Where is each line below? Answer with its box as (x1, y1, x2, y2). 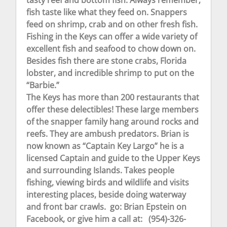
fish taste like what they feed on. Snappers (26, 6, 187, 18)
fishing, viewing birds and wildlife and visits (26, 176, 189, 188)
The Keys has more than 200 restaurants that (26, 91, 199, 103)
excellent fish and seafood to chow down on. (26, 43, 196, 54)
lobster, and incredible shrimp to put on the (26, 67, 194, 79)
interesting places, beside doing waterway (26, 188, 186, 200)
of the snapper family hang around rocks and (26, 116, 199, 127)
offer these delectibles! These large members (26, 103, 199, 115)
